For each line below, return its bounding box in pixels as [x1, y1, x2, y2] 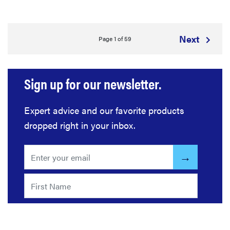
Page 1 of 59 [99, 33, 131, 43]
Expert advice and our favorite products [24, 104, 184, 117]
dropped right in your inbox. [24, 119, 136, 132]
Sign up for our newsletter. [24, 73, 161, 94]
